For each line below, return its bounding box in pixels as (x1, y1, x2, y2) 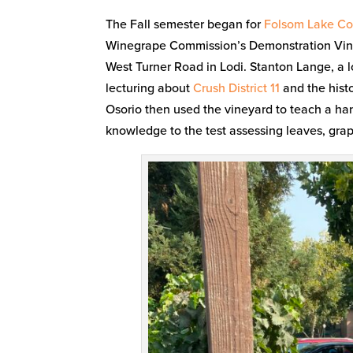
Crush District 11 (193, 80, 281, 96)
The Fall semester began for (106, 16, 265, 32)
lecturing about (106, 80, 194, 96)
